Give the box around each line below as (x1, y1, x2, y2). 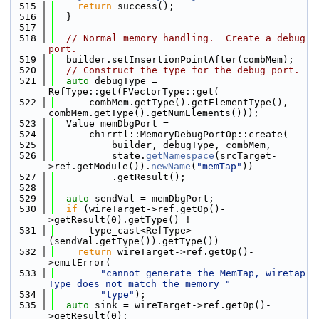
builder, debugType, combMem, (55, 140, 271, 150)
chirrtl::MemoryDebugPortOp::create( (55, 129, 288, 140)
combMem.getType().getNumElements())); (48, 108, 259, 118)
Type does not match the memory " (48, 278, 231, 289)
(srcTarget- (214, 150, 277, 161)
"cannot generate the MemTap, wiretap (100, 268, 305, 278)
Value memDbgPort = (55, 118, 169, 129)
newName (151, 161, 191, 172)
